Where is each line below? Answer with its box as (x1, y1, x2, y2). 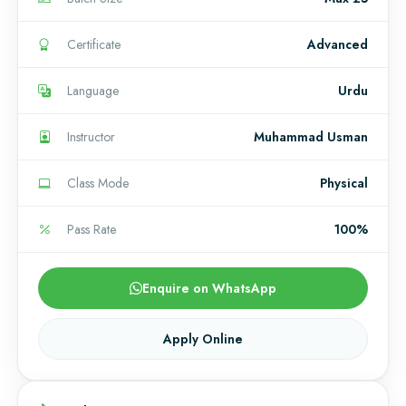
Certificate (67, 35, 121, 54)
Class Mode (67, 174, 129, 193)
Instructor (67, 128, 115, 147)
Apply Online (163, 330, 243, 349)
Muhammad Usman (254, 128, 368, 147)
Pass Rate (67, 220, 116, 239)
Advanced (307, 35, 368, 54)
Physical (320, 174, 368, 193)
